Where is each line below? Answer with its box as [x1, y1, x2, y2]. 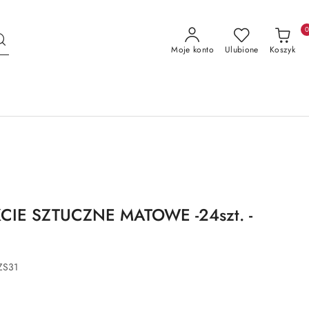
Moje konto [171, 43, 214, 56]
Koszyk [269, 43, 295, 56]
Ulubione [224, 43, 259, 56]
